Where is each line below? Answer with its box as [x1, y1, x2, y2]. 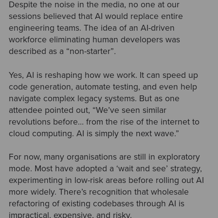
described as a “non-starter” [8, 46, 114, 57]
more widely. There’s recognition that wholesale [8, 186, 189, 197]
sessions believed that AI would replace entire [8, 11, 183, 22]
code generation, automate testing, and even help [8, 81, 197, 92]
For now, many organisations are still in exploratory [8, 151, 200, 162]
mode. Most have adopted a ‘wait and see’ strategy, [8, 163, 202, 174]
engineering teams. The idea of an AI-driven [8, 23, 175, 34]
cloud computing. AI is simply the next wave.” [8, 128, 179, 139]
